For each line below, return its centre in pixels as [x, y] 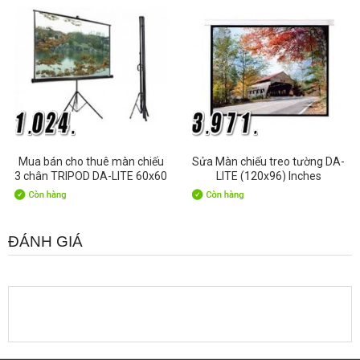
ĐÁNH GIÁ [45, 241]
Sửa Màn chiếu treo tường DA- [269, 161]
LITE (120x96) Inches [268, 176]
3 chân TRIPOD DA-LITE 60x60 [91, 176]
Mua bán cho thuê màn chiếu [91, 161]
